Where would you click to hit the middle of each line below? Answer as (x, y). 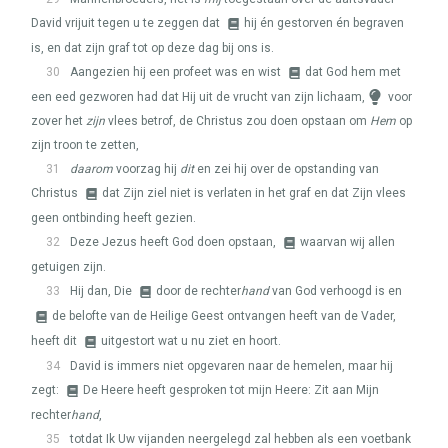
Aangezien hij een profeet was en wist (177, 72)
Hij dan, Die (102, 291)
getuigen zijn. (68, 267)
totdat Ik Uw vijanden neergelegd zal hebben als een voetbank (240, 439)
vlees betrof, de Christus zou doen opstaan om (237, 121)
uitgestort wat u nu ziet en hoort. (191, 341)
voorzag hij (146, 169)
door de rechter (198, 291)
